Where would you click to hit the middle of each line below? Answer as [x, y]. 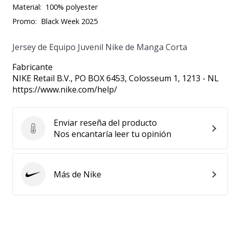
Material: [27, 7]
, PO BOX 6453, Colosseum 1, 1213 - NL [145, 78]
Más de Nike [77, 174]
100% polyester [72, 7]
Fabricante [32, 67]
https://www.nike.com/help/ [65, 89]
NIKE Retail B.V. [41, 78]
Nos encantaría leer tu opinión [112, 134]
